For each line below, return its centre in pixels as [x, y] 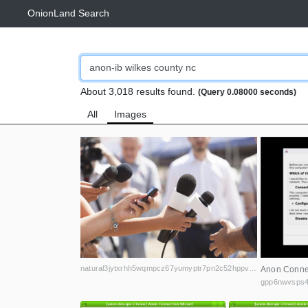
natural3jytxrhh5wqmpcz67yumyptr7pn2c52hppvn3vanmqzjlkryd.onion [253, 268]
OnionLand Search [68, 13]
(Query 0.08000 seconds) [247, 92]
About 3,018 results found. [139, 91]
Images [130, 114]
